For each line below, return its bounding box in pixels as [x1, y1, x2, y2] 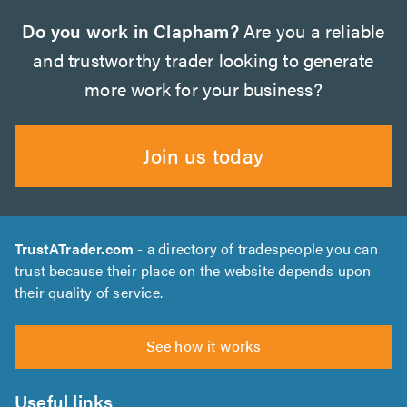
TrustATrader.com [15, 237, 134, 259]
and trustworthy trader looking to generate [33, 45, 374, 73]
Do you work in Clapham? [22, 16, 239, 44]
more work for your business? [84, 74, 323, 102]
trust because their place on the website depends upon [15, 259, 372, 281]
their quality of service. [15, 281, 163, 303]
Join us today [143, 140, 264, 169]
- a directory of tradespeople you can [134, 237, 378, 259]
